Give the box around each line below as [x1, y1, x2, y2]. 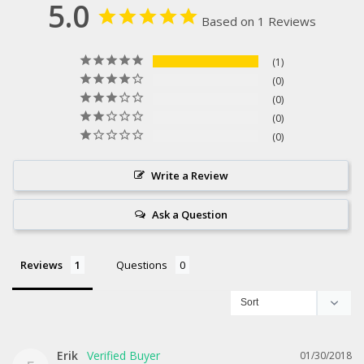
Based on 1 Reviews [201, 13, 316, 29]
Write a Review [150, 168, 228, 183]
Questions [116, 258, 167, 272]
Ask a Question [151, 207, 227, 222]
